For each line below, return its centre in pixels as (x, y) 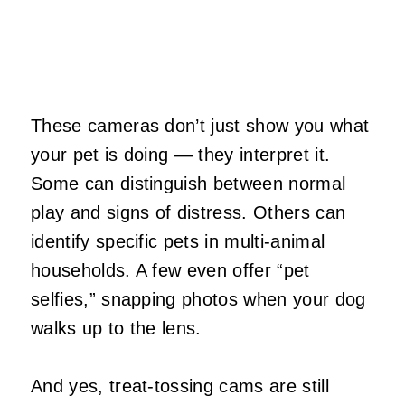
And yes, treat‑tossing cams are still (180, 386)
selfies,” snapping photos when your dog (198, 300)
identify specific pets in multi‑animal (178, 242)
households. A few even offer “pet (170, 271)
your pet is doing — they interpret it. (181, 155)
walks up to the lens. (116, 329)
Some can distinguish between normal (188, 184)
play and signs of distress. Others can (188, 213)
